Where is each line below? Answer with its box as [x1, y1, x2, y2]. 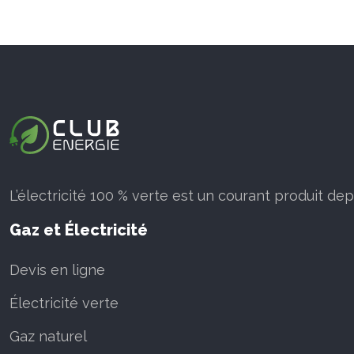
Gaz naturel [9, 328, 87, 345]
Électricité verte [9, 295, 119, 312]
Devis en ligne [9, 262, 105, 279]
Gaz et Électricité [9, 220, 148, 240]
